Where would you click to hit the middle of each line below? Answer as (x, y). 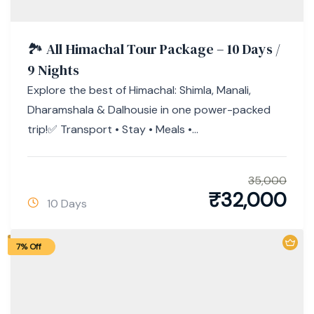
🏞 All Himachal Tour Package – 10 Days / (154, 49)
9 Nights (53, 70)
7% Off (29, 246)
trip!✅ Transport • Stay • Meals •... (113, 129)
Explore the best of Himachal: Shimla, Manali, (139, 90)
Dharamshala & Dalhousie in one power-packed (149, 109)
